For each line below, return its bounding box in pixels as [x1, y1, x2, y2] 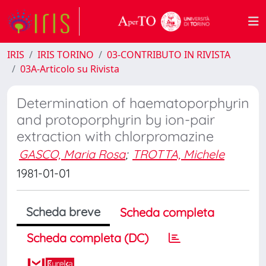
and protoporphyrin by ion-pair [17, 111, 215, 128]
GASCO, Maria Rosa [19, 147, 125, 161]
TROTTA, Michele [132, 147, 224, 161]
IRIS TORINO [37, 48, 94, 61]
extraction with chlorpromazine [17, 128, 214, 145]
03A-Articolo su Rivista [20, 62, 119, 75]
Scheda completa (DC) [27, 230, 148, 245]
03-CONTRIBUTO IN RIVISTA [107, 48, 230, 61]
